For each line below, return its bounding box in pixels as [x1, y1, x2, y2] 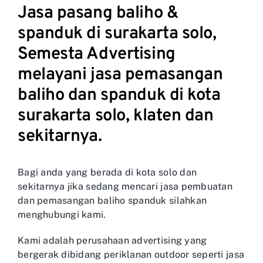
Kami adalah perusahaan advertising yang [18, 235, 207, 247]
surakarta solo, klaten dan [18, 104, 214, 127]
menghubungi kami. [18, 209, 106, 221]
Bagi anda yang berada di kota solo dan [18, 167, 197, 178]
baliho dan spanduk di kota [18, 84, 221, 106]
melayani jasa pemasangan [18, 63, 223, 86]
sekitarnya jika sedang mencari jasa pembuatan [18, 181, 232, 193]
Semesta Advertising [18, 43, 176, 65]
